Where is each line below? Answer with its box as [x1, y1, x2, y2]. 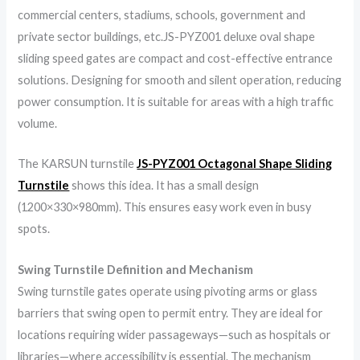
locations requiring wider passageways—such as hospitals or [18, 327, 332, 342]
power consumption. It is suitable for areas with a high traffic [18, 94, 334, 108]
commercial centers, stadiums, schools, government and [18, 7, 306, 22]
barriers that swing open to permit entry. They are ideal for [18, 305, 324, 320]
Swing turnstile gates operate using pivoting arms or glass [18, 284, 318, 298]
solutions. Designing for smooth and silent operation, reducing [18, 72, 342, 87]
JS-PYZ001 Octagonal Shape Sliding [137, 157, 333, 171]
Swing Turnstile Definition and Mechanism [18, 262, 254, 276]
